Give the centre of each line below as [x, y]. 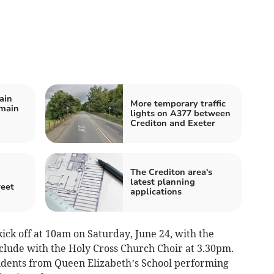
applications [156, 192]
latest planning [163, 182]
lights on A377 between [180, 114]
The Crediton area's [171, 172]
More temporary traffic [178, 104]
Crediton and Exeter [173, 124]
